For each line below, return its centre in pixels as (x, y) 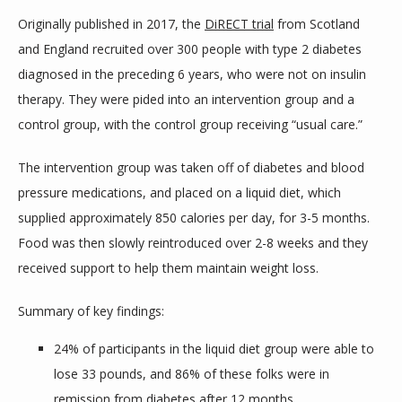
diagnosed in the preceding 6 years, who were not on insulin (192, 74)
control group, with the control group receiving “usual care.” (190, 124)
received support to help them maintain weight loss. (168, 268)
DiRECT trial (239, 24)
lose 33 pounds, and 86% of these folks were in (192, 374)
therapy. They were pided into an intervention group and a (186, 99)
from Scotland (317, 24)
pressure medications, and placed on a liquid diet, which (179, 192)
